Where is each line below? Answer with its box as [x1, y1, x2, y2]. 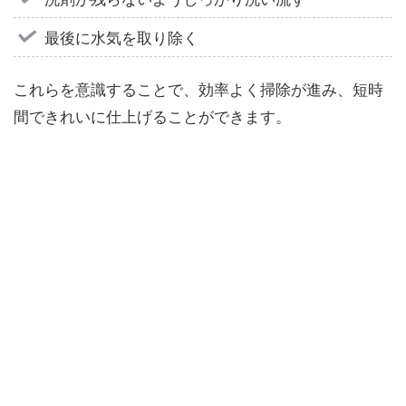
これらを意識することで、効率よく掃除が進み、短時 [14, 76, 383, 100]
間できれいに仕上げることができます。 [14, 103, 291, 127]
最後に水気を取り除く [44, 25, 198, 49]
